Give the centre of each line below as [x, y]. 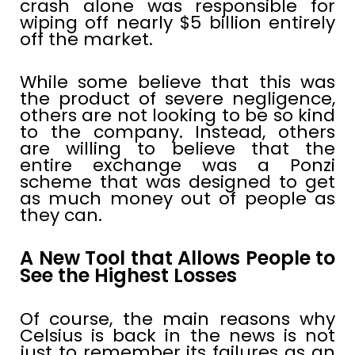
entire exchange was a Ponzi [177, 165]
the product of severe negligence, [177, 98]
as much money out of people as [177, 198]
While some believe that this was [177, 82]
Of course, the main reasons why [177, 319]
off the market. [86, 39]
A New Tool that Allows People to [177, 258]
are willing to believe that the [177, 148]
